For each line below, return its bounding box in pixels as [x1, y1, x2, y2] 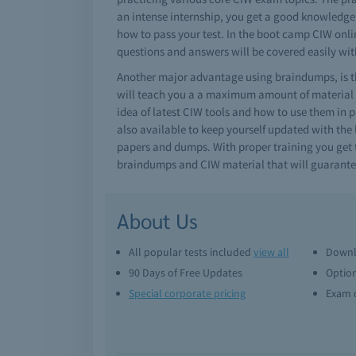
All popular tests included [129, 245, 253, 259]
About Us [117, 207, 198, 234]
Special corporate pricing [129, 286, 246, 300]
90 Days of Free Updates [129, 265, 242, 280]
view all [253, 245, 289, 259]
